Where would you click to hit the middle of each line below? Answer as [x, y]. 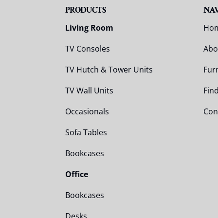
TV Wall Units [90, 90]
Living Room [90, 27]
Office [77, 174]
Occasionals [87, 111]
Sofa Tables [86, 132]
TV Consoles [88, 48]
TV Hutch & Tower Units [109, 69]
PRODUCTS [86, 10]
